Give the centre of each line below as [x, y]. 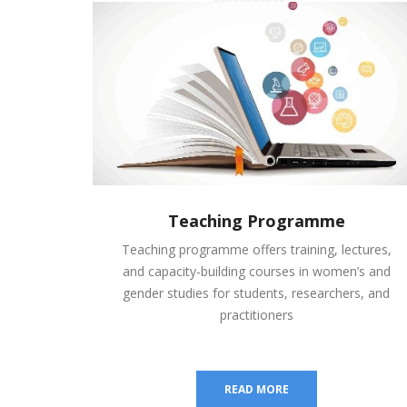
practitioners [256, 314]
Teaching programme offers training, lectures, [256, 249]
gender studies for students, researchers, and [256, 293]
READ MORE [256, 389]
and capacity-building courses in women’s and [256, 271]
